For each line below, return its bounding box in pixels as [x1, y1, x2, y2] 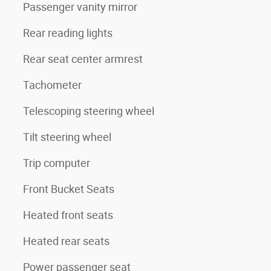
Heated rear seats [23, 235, 109, 247]
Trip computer [23, 157, 90, 169]
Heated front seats [23, 209, 113, 221]
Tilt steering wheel [23, 131, 111, 143]
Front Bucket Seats [23, 183, 114, 195]
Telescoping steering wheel [23, 105, 154, 117]
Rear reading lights [23, 27, 113, 39]
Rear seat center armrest [23, 53, 143, 65]
